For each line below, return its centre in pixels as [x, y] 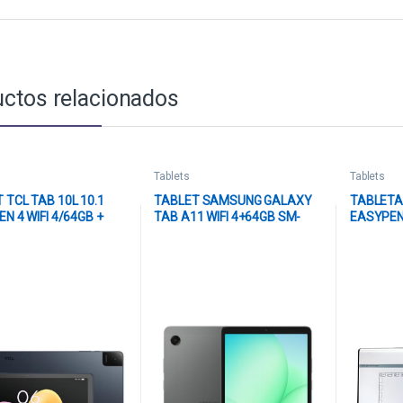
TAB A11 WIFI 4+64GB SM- [228, 217]
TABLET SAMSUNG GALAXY [233, 201]
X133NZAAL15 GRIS [210, 233]
